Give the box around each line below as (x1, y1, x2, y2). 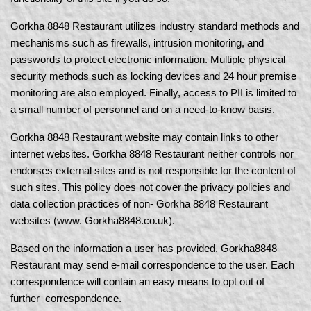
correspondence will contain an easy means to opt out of (10, 276, 264, 287)
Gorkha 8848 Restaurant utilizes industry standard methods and (10, 21, 299, 32)
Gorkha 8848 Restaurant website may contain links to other (10, 132, 278, 143)
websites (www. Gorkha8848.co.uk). (10, 215, 175, 226)
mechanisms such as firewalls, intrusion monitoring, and (10, 37, 264, 49)
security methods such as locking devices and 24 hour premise (10, 71, 296, 82)
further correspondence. (10, 293, 121, 304)
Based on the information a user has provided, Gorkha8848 (10, 243, 277, 254)
